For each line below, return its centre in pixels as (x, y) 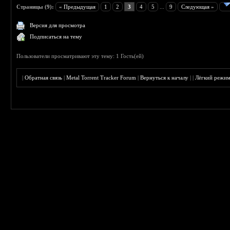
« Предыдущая (78, 7)
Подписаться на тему (56, 37)
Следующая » (198, 7)
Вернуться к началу (165, 78)
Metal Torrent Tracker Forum (101, 78)
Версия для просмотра (58, 25)
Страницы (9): (35, 7)
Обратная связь (44, 78)
